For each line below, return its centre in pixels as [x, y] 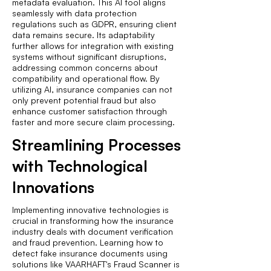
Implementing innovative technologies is [90, 210]
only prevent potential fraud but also [84, 100]
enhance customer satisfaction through [90, 111]
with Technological [80, 166]
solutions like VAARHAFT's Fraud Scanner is [96, 264]
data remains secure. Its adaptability [83, 35]
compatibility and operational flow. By [86, 78]
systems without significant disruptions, [89, 57]
